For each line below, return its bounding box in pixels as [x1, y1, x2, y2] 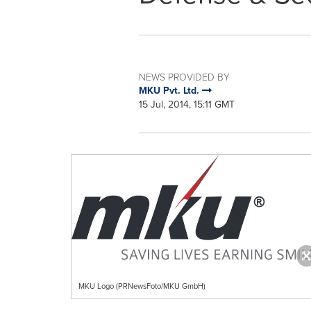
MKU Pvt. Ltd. [138, 83, 202, 98]
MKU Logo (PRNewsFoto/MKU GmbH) [78, 280, 205, 292]
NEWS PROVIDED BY [138, 70, 230, 83]
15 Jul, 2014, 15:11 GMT [138, 97, 235, 112]
